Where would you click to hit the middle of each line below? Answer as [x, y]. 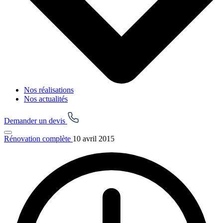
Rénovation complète [38, 139]
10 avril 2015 [94, 139]
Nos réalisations [49, 90]
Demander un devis [36, 121]
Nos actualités [46, 99]
